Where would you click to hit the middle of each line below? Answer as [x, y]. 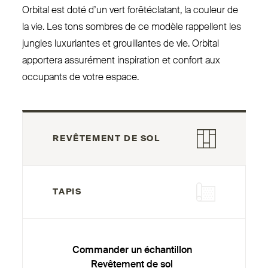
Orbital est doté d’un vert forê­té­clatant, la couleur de [130, 10]
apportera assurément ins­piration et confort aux [121, 61]
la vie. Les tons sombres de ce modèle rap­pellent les [132, 27]
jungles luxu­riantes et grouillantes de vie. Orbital [121, 44]
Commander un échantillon [132, 250]
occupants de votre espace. [81, 77]
